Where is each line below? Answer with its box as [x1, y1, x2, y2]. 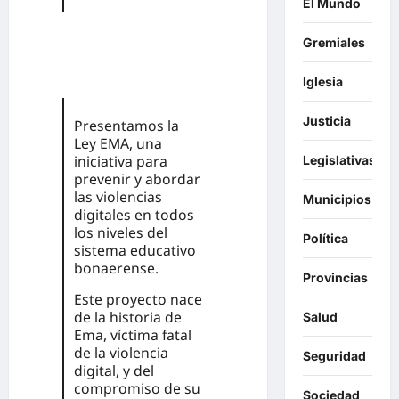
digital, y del [73, 361, 154, 381]
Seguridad [302, 348, 366, 364]
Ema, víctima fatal [73, 325, 191, 346]
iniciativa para [73, 151, 167, 172]
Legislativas [302, 152, 376, 168]
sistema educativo [73, 240, 196, 261]
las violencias [73, 187, 162, 208]
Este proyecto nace [73, 289, 202, 310]
